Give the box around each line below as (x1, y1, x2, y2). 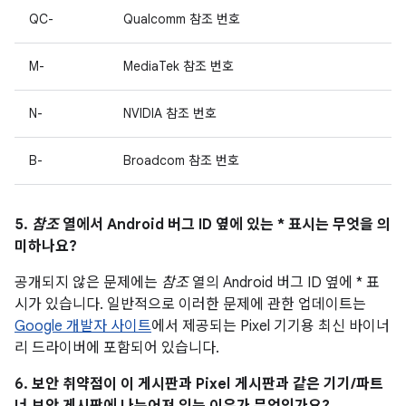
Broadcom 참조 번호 (123, 152, 239, 169)
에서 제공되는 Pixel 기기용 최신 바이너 (151, 317, 390, 335)
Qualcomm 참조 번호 (123, 11, 240, 27)
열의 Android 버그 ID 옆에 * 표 (188, 274, 380, 292)
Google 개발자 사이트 (14, 317, 151, 335)
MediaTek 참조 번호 (123, 58, 234, 74)
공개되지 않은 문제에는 (14, 274, 161, 292)
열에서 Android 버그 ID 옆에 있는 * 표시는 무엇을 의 (59, 216, 391, 234)
